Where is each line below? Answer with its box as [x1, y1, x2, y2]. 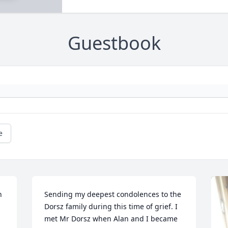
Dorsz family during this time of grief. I [44, 202, 178, 212]
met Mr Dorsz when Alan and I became [44, 214, 178, 224]
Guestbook [67, 31, 161, 56]
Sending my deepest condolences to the [44, 189, 182, 199]
